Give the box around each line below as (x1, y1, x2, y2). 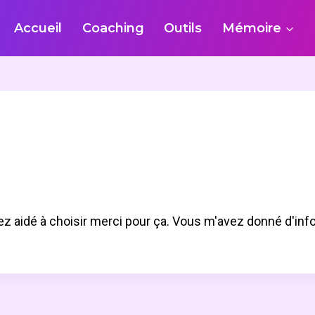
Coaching (82, 20, 144, 36)
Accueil (13, 20, 62, 36)
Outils (164, 20, 202, 36)
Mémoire (222, 20, 282, 36)
